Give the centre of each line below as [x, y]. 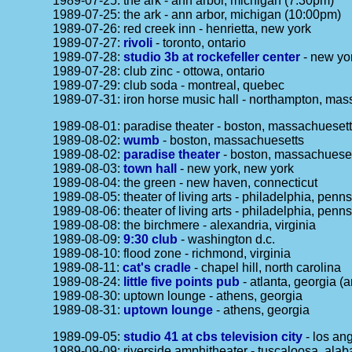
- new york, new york [236, 169]
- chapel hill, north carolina [266, 268]
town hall [150, 169]
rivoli [138, 43]
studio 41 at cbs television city [213, 337]
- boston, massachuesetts [232, 140]
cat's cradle [157, 268]
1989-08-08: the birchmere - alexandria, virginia [185, 225]
